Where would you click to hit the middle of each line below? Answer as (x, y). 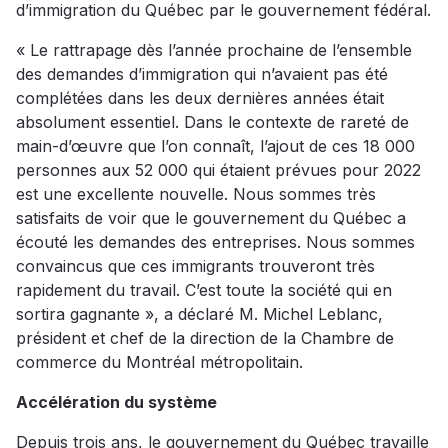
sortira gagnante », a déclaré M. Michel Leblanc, (199, 314)
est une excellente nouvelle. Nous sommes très (196, 194)
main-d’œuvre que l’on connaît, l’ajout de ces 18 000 (215, 146)
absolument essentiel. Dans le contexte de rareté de (212, 122)
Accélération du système (116, 402)
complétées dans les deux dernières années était (200, 98)
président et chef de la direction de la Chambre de (205, 338)
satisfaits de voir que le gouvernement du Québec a (211, 218)
